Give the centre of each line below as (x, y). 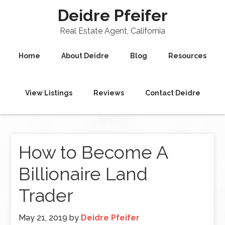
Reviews (108, 93)
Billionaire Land (83, 174)
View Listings (48, 93)
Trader (46, 195)
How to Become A (93, 152)
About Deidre (85, 56)
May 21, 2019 (43, 218)
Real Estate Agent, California (113, 31)
